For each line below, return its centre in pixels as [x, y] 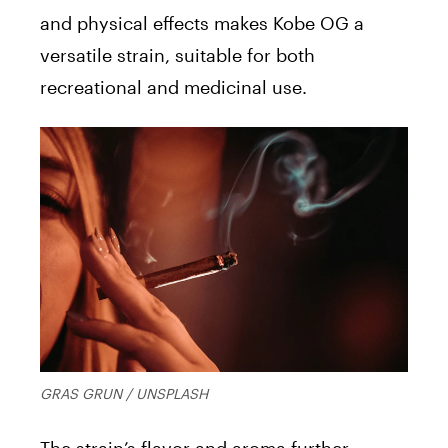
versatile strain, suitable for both [177, 54]
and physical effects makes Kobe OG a [202, 22]
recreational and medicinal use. [173, 86]
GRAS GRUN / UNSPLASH [124, 393]
